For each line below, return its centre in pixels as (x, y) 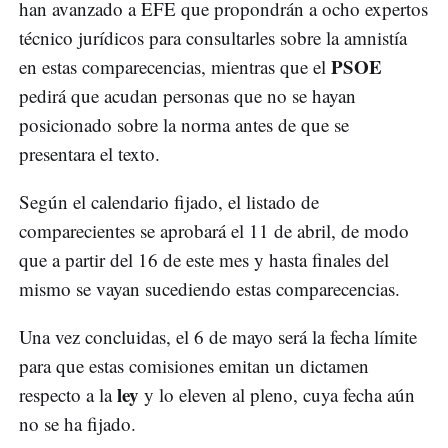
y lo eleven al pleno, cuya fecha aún (279, 395)
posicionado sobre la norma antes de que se (184, 125)
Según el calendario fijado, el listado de (169, 202)
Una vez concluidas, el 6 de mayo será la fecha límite (218, 337)
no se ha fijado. (77, 424)
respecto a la (68, 395)
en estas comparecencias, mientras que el (175, 67)
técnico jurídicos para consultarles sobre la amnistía (213, 38)
